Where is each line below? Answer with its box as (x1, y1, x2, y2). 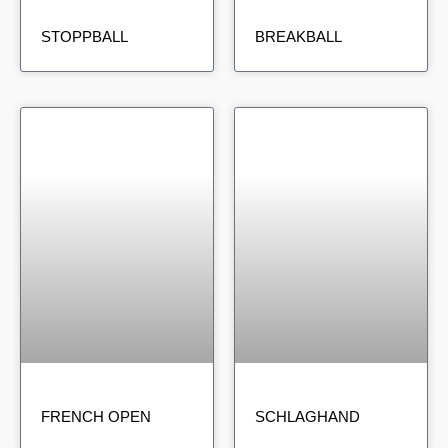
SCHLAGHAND (255, 408, 360, 426)
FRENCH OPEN (41, 408, 151, 426)
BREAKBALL (255, 28, 342, 46)
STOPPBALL (41, 28, 128, 46)
